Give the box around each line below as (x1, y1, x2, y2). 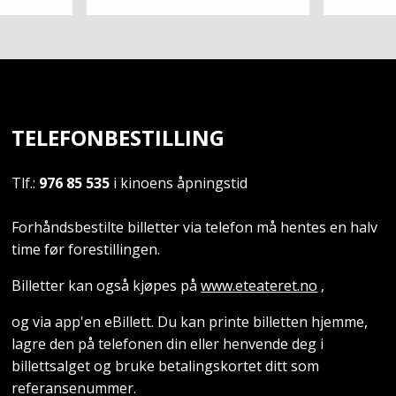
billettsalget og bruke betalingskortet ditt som (11, 355, 320, 376)
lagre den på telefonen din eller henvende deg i (11, 333, 324, 354)
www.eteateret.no (201, 275, 318, 295)
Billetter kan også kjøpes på (11, 275, 202, 295)
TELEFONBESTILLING (11, 122, 225, 152)
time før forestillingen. (11, 239, 161, 259)
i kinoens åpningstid (113, 172, 248, 193)
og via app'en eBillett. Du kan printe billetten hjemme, (11, 311, 369, 331)
